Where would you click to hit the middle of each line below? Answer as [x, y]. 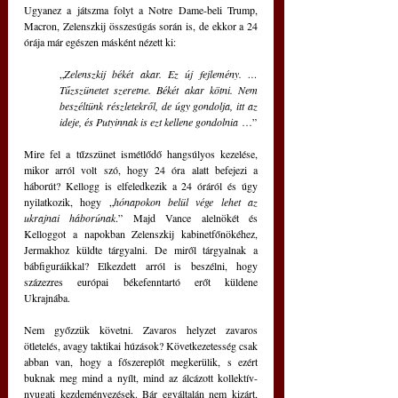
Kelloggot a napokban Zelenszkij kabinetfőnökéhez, [141, 234]
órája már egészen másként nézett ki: [101, 42]
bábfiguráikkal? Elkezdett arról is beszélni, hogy [141, 266]
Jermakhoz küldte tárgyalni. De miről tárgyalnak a [141, 250]
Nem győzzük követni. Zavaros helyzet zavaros [141, 330]
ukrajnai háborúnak [70, 218]
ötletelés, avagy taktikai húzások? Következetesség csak [141, 346]
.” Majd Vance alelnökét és [187, 218]
